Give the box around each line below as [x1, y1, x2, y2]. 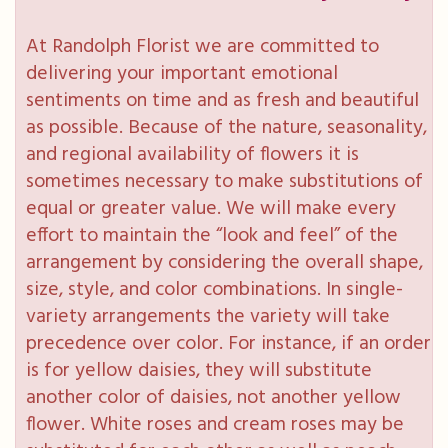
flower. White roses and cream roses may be [26, 408, 404, 441]
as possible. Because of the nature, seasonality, [26, 111, 427, 144]
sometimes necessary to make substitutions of [26, 165, 423, 198]
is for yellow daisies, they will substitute [26, 354, 372, 387]
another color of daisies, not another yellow [26, 381, 401, 414]
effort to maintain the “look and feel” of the [26, 219, 398, 252]
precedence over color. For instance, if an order [26, 327, 431, 360]
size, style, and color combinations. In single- [26, 273, 403, 306]
